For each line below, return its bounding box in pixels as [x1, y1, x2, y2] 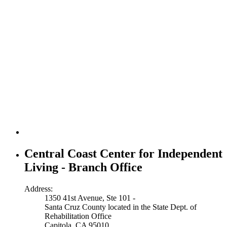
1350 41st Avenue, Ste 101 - [45, 193, 135, 202]
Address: [24, 184, 53, 193]
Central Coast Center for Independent [24, 146, 222, 160]
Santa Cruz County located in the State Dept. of [45, 202, 197, 211]
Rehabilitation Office [45, 211, 111, 220]
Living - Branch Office [24, 160, 142, 174]
